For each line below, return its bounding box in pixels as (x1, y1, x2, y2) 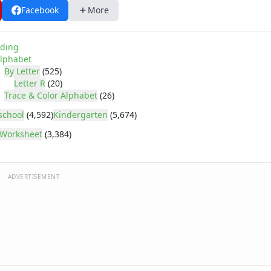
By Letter (4, 65, 40, 77)
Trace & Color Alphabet (4, 90, 97, 101)
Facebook (21, 4, 59, 16)
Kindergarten (53, 109, 108, 120)
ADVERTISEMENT (7, 172, 60, 181)
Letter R (14, 77, 45, 89)
